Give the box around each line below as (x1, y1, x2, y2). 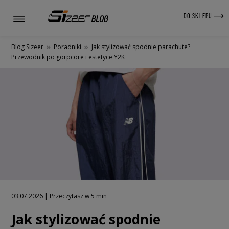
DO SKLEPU (184, 12, 214, 20)
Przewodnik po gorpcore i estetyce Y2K (11, 53, 125, 61)
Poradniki (54, 42, 81, 51)
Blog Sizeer (11, 42, 43, 51)
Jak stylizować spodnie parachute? (91, 42, 190, 51)
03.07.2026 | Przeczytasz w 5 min (11, 192, 107, 201)
